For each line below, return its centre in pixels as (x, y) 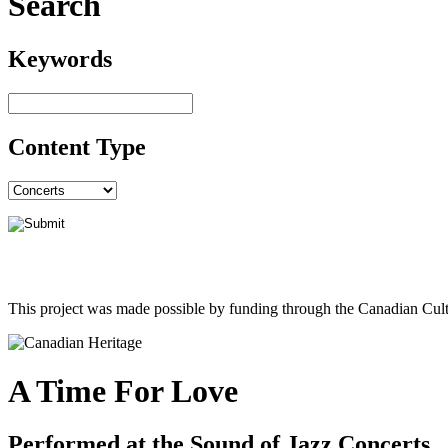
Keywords (60, 58)
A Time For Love (123, 391)
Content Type (77, 146)
